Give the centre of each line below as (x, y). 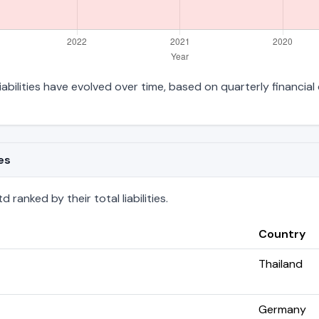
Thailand (281, 263)
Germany (282, 309)
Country (282, 234)
